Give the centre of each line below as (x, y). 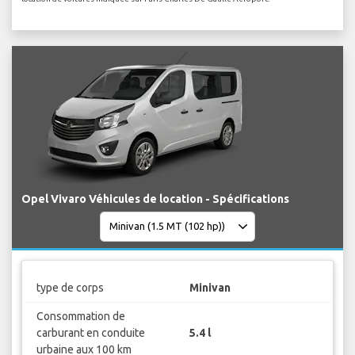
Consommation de (80, 317)
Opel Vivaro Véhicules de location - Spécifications (155, 198)
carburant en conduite (90, 333)
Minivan (210, 288)
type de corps (70, 288)
